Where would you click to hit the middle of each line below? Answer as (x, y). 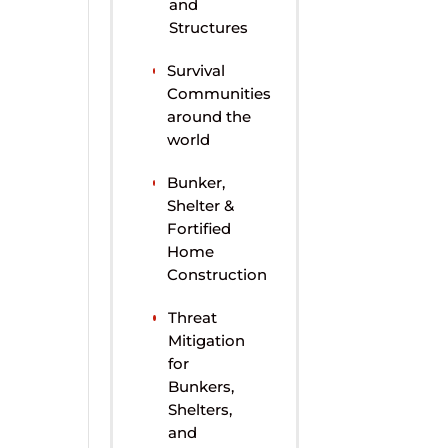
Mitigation (207, 341)
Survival (196, 71)
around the (209, 117)
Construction (217, 275)
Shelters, (200, 410)
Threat (193, 318)
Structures (208, 28)
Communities (219, 94)
